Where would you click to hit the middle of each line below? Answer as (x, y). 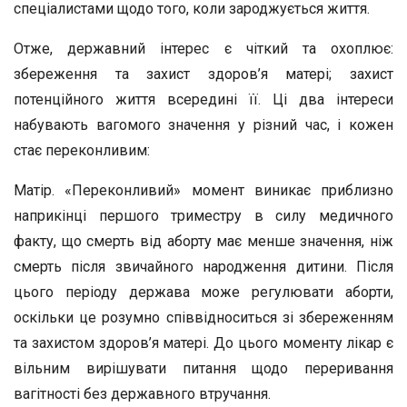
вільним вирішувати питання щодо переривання (203, 368)
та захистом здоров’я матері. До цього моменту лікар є (203, 343)
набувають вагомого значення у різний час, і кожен (203, 125)
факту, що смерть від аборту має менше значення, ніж (203, 241)
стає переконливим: (82, 150)
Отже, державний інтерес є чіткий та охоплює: (203, 49)
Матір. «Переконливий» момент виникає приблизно (203, 190)
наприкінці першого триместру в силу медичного (203, 216)
